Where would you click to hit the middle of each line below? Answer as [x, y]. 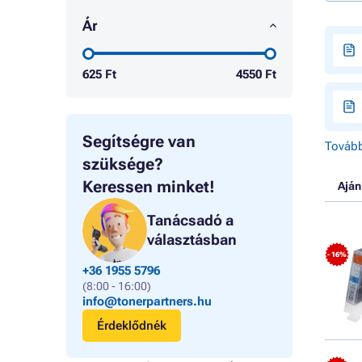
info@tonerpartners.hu [147, 301]
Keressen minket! [149, 187]
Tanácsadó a [190, 220]
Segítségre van [139, 141]
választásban [192, 240]
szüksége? [123, 164]
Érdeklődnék [132, 326]
